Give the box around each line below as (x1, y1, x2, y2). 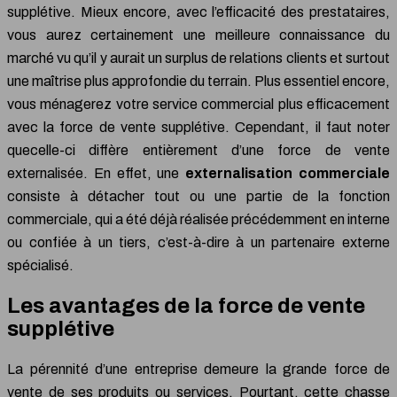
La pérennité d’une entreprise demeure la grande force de (7, 362, 390, 378)
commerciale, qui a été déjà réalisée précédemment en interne (7, 211, 390, 227)
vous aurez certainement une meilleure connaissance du (7, 27, 390, 43)
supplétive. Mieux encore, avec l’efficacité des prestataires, (7, 4, 390, 19)
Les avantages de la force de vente (7, 294, 365, 318)
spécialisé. (7, 257, 74, 273)
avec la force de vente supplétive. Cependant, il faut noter (7, 119, 390, 135)
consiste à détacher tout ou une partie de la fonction (7, 188, 390, 204)
